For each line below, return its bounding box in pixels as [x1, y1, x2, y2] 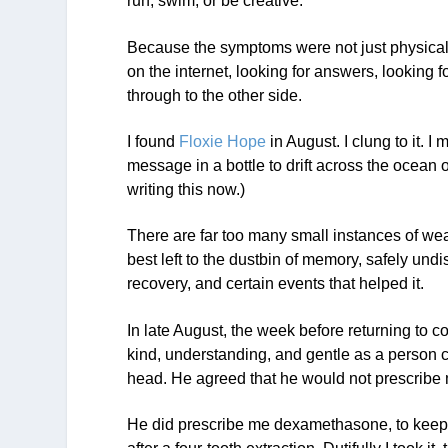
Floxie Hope [179, 133, 267, 151]
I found [127, 133, 180, 151]
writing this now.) [127, 181, 246, 199]
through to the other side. [127, 86, 303, 104]
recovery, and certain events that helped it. [127, 275, 425, 293]
